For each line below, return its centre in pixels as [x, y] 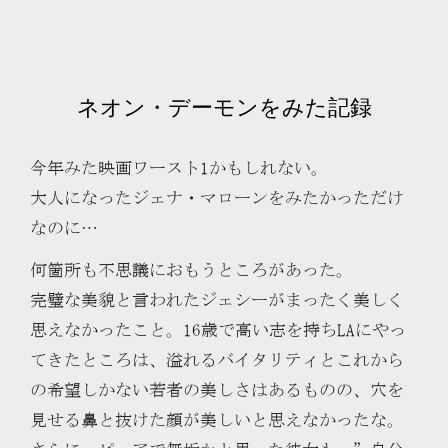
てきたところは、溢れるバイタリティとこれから [217, 360]
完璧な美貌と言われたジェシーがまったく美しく [217, 300]
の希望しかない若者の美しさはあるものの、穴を [217, 390]
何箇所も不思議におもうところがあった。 [191, 270]
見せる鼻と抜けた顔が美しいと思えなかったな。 [217, 420]
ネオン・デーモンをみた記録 [224, 108]
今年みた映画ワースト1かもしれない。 [179, 168]
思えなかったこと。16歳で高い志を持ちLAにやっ [218, 330]
